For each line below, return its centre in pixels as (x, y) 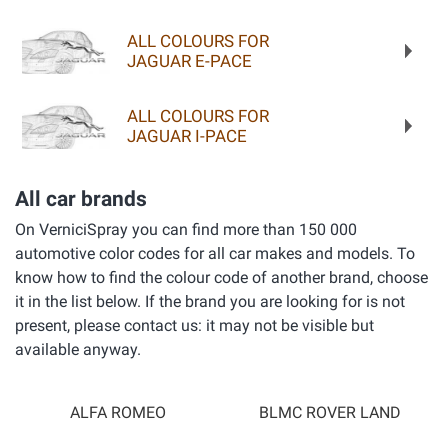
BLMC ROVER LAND (330, 412)
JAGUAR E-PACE (189, 60)
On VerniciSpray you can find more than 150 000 (186, 229)
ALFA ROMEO (118, 412)
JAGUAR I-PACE (186, 135)
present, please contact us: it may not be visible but (194, 325)
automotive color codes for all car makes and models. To (215, 253)
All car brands (81, 198)
